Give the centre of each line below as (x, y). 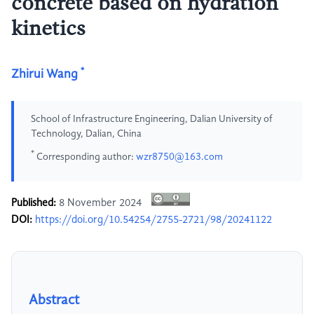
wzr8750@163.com (179, 157)
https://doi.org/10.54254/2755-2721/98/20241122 (153, 220)
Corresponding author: (85, 157)
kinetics (48, 29)
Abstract (54, 301)
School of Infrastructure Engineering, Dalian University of (152, 119)
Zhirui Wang (45, 74)
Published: (34, 204)
